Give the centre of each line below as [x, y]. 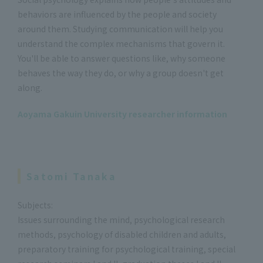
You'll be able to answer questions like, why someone [122, 58]
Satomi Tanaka [72, 176]
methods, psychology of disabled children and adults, [122, 234]
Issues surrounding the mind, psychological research [121, 220]
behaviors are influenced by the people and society [117, 14]
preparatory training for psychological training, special [127, 249]
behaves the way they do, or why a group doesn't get [121, 73]
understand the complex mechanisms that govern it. [121, 43]
